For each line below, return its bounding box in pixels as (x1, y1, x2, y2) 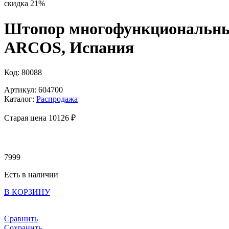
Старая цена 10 (4, 113, 57, 123)
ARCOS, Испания (4, 38, 134, 57)
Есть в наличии (4, 170, 58, 179)
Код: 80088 (4, 68, 42, 77)
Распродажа (36, 95, 78, 104)
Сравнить (4, 214, 38, 223)
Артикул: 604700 (4, 85, 63, 95)
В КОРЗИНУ (4, 188, 50, 197)
